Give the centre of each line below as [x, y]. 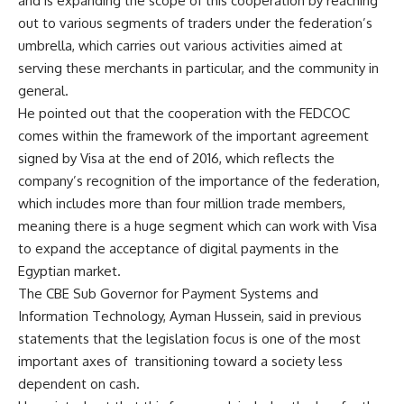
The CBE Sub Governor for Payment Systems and [168, 294]
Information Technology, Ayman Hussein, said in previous [190, 317]
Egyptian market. [69, 271]
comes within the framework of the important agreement [193, 136]
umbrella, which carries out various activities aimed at [180, 46]
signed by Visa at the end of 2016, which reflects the [176, 159]
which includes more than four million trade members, [182, 204]
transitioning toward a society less [239, 362]
